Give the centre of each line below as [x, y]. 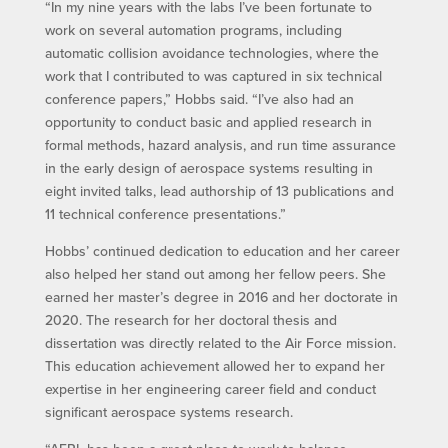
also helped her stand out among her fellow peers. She [215, 274]
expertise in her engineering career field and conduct [210, 389]
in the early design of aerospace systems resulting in [208, 168]
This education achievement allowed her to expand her [214, 366]
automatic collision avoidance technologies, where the [211, 53]
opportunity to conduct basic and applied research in [208, 122]
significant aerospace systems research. [168, 412]
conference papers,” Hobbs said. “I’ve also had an [199, 99]
